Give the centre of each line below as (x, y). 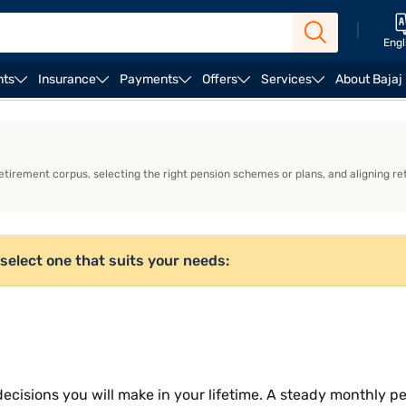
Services (286, 79)
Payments (149, 79)
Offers (220, 79)
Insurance (67, 79)
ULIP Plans (41, 109)
